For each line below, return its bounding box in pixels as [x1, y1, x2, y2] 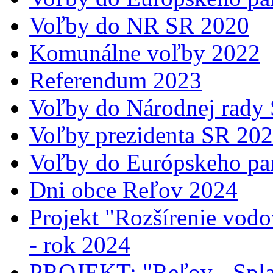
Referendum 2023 [29, 67, 202, 94]
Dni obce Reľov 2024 [29, 177, 238, 204]
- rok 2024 [29, 232, 130, 258]
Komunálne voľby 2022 [29, 40, 260, 66]
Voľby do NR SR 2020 [29, 12, 249, 39]
